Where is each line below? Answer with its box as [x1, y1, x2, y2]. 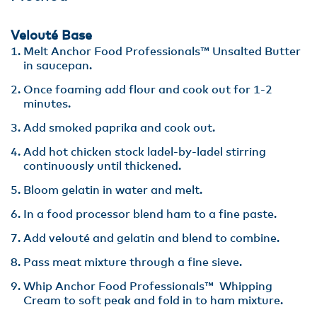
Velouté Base [11, 30, 92, 42]
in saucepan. [23, 60, 92, 71]
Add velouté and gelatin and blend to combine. [23, 233, 279, 244]
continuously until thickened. [23, 161, 181, 172]
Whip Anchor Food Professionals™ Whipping [23, 281, 272, 292]
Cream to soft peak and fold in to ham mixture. [23, 295, 283, 306]
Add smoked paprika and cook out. [23, 122, 215, 134]
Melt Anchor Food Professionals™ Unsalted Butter [23, 46, 301, 57]
